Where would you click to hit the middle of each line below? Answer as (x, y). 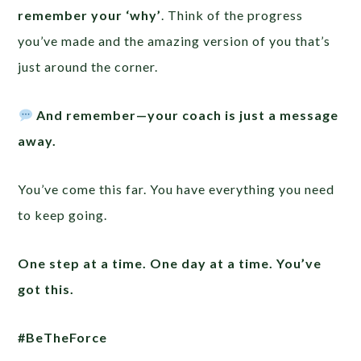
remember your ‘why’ (90, 15)
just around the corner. (88, 67)
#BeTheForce (63, 338)
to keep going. (63, 215)
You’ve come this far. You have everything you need (176, 189)
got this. (46, 289)
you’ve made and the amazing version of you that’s (174, 41)
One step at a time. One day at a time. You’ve (170, 263)
